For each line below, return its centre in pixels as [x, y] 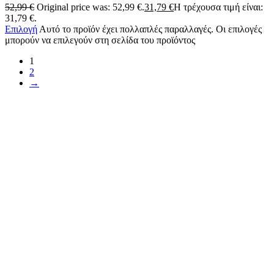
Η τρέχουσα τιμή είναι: [218, 7]
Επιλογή [21, 29]
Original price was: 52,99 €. [91, 7]
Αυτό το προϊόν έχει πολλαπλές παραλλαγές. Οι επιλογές [150, 29]
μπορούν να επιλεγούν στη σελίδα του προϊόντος [100, 40]
